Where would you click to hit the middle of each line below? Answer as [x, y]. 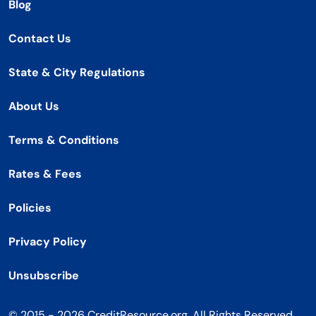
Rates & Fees [45, 174]
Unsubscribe [44, 276]
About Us [34, 107]
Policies [30, 208]
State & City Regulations [77, 73]
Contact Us [40, 39]
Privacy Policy [48, 242]
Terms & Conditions [64, 140]
